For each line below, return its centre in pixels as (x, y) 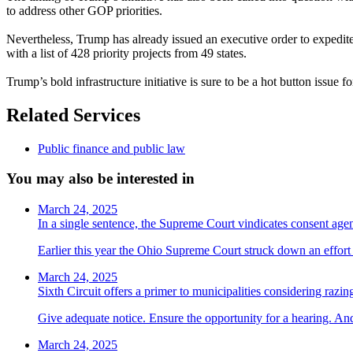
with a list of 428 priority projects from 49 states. (128, 53)
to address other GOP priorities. (86, 10)
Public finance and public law (111, 148)
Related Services (73, 115)
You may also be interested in (100, 179)
